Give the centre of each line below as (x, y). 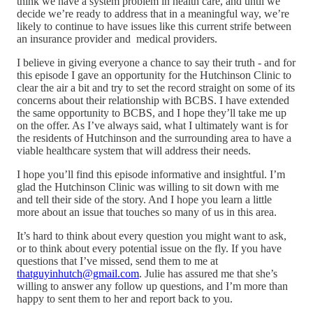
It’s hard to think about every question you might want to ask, (152, 235)
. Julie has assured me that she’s (208, 273)
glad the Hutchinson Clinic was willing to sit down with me (148, 187)
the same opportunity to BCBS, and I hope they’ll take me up (152, 112)
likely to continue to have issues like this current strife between (154, 26)
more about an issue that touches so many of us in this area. (148, 212)
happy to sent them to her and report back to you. (126, 298)
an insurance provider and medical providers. (118, 38)
